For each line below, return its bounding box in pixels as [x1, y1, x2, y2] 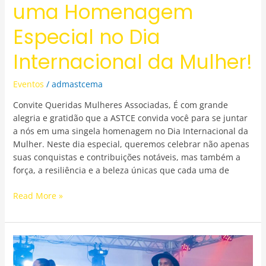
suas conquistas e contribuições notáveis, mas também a [12, 151, 240, 163]
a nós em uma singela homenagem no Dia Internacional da [12, 125, 248, 137]
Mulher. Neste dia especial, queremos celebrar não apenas [12, 138, 249, 150]
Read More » [12, 190, 63, 202]
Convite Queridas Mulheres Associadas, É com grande [12, 99, 228, 111]
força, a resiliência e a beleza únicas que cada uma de [12, 164, 229, 176]
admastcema [51, 78, 103, 90]
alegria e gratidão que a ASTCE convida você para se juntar [12, 112, 248, 124]
